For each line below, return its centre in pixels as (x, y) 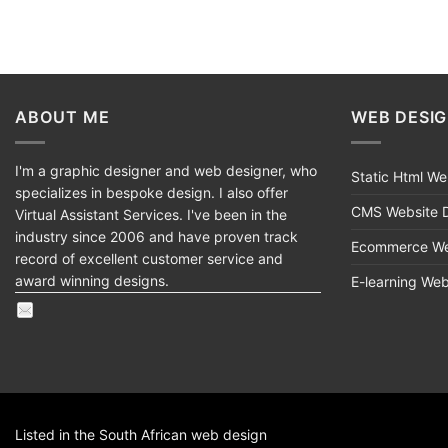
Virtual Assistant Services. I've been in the (151, 214)
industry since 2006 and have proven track (156, 236)
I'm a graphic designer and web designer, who (166, 170)
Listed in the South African (103, 435)
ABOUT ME (62, 117)
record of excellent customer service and (149, 258)
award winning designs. (92, 280)
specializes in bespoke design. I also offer (151, 192)
